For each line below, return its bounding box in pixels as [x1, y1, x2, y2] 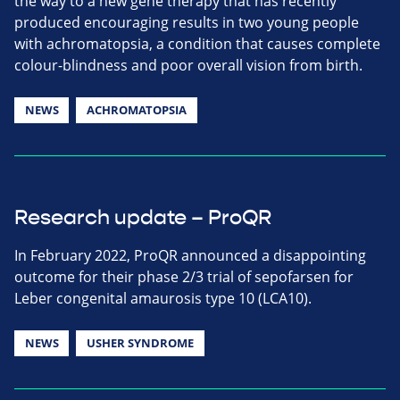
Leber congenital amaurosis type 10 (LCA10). [14, 287, 312, 308]
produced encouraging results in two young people [14, 12, 359, 32]
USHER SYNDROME [86, 334, 194, 351]
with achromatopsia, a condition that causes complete [14, 33, 380, 54]
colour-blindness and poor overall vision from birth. [14, 54, 362, 75]
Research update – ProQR [14, 204, 271, 230]
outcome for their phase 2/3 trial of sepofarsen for [14, 266, 354, 287]
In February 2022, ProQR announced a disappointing [14, 245, 366, 265]
